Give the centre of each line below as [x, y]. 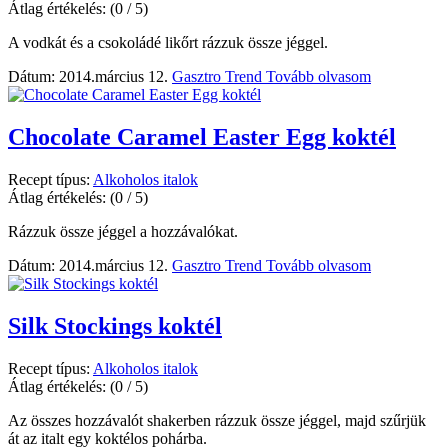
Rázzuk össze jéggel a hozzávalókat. [123, 231]
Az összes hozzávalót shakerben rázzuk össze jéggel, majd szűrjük [217, 420]
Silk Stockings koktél [115, 325]
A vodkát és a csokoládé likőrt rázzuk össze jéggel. [168, 43]
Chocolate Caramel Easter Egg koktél [202, 137]
